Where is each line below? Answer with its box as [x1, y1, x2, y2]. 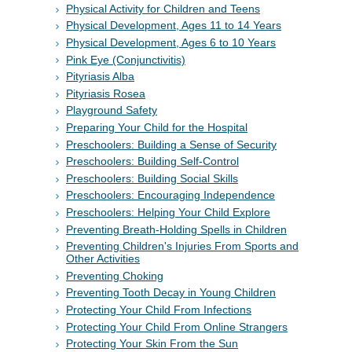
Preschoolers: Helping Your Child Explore [66, 205, 270, 218]
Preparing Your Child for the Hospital [66, 120, 247, 134]
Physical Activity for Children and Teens [66, 2, 260, 15]
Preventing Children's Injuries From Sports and [66, 240, 299, 253]
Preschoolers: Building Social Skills [66, 171, 238, 185]
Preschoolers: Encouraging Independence [66, 189, 275, 202]
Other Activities [66, 252, 140, 266]
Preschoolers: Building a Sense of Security [66, 137, 277, 151]
